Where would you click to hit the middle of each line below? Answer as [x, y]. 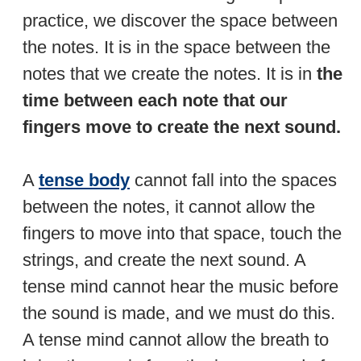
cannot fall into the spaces [233, 180]
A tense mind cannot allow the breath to [176, 339]
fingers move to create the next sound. [182, 127]
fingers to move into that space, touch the [182, 233]
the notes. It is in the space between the [176, 47]
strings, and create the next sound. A [164, 259]
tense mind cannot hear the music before [180, 286]
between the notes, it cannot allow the [169, 206]
